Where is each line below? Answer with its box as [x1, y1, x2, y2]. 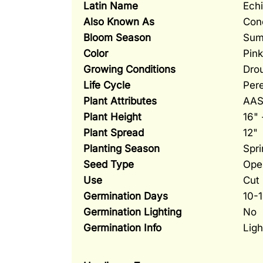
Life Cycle [83, 78, 130, 91]
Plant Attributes [83, 94, 157, 107]
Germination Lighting [83, 205, 181, 218]
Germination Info [83, 221, 161, 234]
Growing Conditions [83, 62, 176, 75]
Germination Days [83, 189, 168, 202]
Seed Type [83, 157, 134, 170]
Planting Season [83, 141, 160, 154]
